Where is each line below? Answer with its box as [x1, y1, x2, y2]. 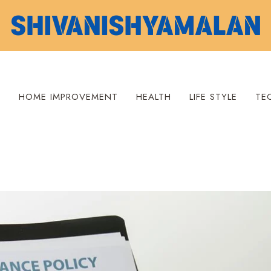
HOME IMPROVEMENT [18, 90, 118, 103]
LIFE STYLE [189, 90, 237, 103]
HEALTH [135, 90, 171, 103]
